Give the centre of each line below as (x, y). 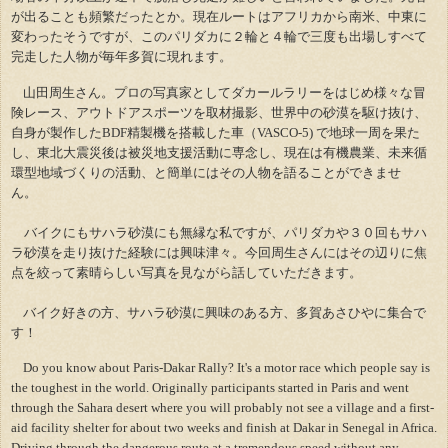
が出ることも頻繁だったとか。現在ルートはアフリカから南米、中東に (219, 16)
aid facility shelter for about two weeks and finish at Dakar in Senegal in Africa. (224, 428)
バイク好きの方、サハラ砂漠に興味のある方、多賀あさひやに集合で (224, 312)
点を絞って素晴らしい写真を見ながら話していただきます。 (186, 272)
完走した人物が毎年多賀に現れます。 (123, 56)
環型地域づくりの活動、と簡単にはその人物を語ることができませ (206, 172)
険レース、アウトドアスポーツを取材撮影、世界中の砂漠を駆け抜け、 (219, 112)
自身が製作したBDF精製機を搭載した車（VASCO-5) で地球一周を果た (215, 132)
